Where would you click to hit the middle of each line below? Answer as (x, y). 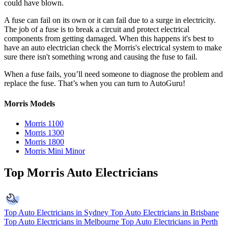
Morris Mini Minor (55, 151)
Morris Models (30, 103)
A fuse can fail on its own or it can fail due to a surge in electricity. (110, 20)
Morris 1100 (44, 123)
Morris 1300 (44, 132)
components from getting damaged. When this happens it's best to (109, 39)
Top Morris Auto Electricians (81, 172)
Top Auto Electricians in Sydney (56, 212)
